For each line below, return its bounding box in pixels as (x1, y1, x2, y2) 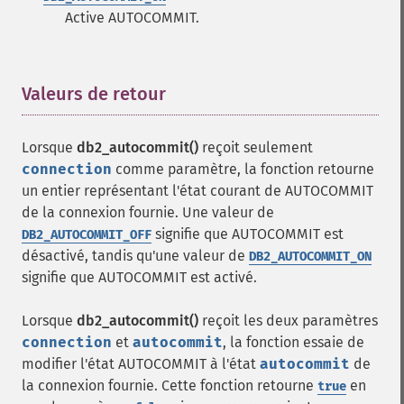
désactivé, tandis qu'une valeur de (22, 247, 249, 264)
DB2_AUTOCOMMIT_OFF (22, 227, 151, 243)
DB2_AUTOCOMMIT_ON (249, 249, 372, 264)
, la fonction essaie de (223, 334, 364, 351)
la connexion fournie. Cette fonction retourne (22, 377, 317, 394)
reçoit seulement (198, 139, 313, 156)
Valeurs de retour (22, 83, 166, 105)
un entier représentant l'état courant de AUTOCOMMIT (22, 182, 373, 199)
